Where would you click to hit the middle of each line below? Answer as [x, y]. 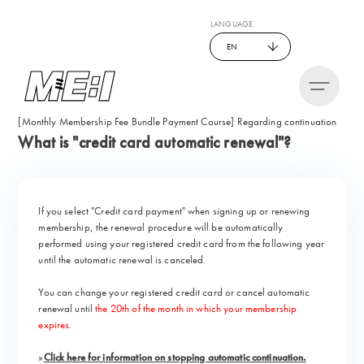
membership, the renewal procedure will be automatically [161, 227]
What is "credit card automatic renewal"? [155, 142]
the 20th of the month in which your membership [196, 308]
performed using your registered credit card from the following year [182, 243]
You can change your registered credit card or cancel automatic [174, 292]
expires [54, 325]
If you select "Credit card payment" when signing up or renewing [174, 211]
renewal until [67, 308]
